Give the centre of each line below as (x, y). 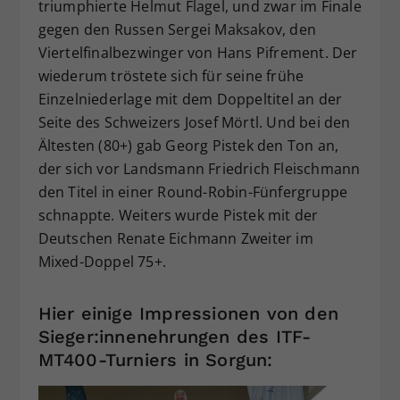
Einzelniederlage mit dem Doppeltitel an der (190, 100)
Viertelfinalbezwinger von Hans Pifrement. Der (198, 53)
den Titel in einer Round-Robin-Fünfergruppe (193, 192)
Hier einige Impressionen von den (188, 313)
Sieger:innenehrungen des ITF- (175, 336)
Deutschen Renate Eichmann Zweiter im (175, 239)
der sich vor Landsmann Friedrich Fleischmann (199, 169)
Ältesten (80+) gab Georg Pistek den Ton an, (188, 146)
